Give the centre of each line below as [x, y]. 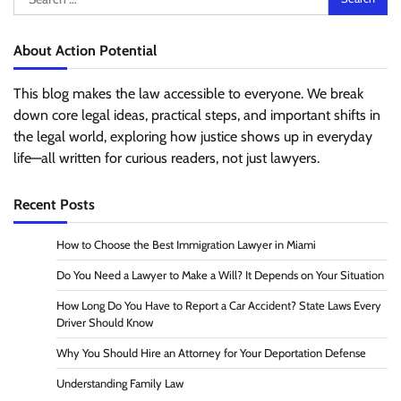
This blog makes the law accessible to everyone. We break [188, 93]
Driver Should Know [105, 322]
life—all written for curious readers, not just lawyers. [166, 158]
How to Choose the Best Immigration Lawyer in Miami [186, 244]
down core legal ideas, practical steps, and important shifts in [197, 115]
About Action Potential [85, 50]
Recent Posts [54, 204]
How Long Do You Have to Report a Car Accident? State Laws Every [219, 305]
